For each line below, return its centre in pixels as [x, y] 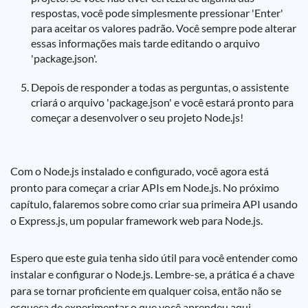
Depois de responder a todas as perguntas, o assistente [160, 87]
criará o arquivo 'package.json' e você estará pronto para [162, 102]
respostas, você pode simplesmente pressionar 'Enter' [157, 13]
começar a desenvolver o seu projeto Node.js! [137, 117]
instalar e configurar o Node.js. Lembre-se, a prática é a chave [152, 274]
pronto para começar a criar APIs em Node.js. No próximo [145, 187]
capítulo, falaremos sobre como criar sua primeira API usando [154, 204]
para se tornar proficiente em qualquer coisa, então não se [146, 290]
